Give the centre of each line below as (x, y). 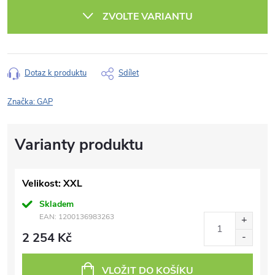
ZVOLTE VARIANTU (148, 17)
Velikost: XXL (52, 184)
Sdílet (129, 73)
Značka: (22, 102)
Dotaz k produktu (56, 73)
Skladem (56, 204)
